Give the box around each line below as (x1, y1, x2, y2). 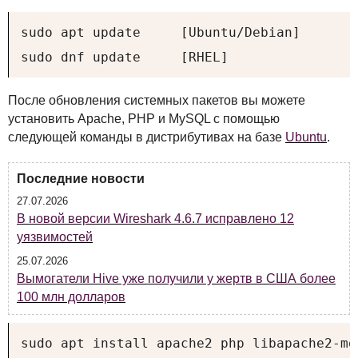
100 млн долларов (17, 289, 125, 304)
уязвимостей (17, 229, 93, 244)
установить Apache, (8, 111, 128, 125)
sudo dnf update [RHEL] (21, 49, 229, 65)
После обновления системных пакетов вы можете (8, 93, 305, 107)
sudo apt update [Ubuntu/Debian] (21, 24, 300, 40)
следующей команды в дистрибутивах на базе (8, 129, 285, 144)
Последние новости (17, 171, 145, 185)
